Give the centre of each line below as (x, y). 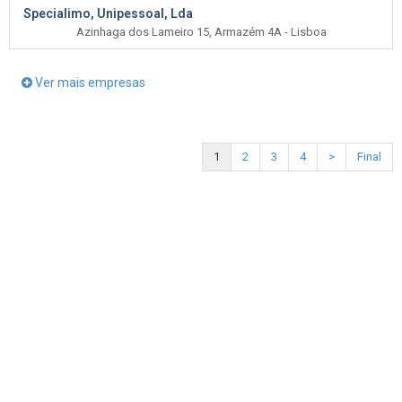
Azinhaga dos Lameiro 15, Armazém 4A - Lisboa (201, 32)
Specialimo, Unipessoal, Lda (108, 13)
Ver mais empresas (89, 83)
